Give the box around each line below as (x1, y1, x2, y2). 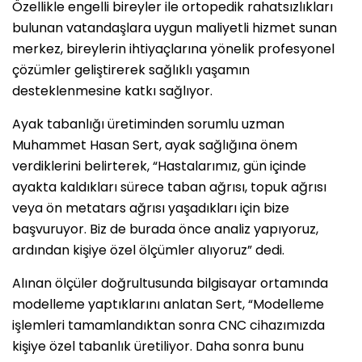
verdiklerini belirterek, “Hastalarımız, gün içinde (12, 156, 306, 175)
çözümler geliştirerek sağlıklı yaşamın (12, 60, 250, 79)
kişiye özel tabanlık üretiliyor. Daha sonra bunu (12, 336, 304, 356)
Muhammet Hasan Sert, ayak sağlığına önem (12, 135, 297, 154)
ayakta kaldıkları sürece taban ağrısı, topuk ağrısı (12, 177, 326, 196)
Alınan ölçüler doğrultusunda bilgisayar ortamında (12, 273, 328, 293)
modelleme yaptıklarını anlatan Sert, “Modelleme (12, 294, 324, 314)
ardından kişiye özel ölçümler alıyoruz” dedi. (12, 240, 284, 259)
